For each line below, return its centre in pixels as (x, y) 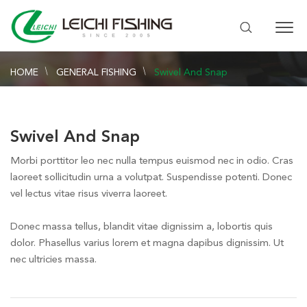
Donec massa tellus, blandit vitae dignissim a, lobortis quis (142, 226)
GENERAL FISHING (96, 72)
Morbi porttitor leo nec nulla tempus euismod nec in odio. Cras (152, 161)
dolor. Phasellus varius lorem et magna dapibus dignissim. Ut (147, 243)
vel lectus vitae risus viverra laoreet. (89, 194)
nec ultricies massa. (53, 259)
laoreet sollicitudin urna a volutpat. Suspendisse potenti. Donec (151, 177)
